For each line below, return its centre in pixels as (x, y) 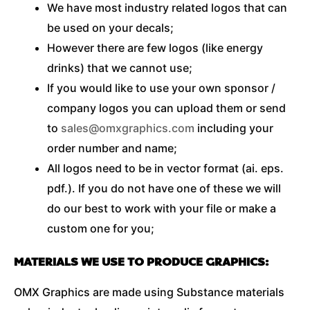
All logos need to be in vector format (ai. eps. (165, 168)
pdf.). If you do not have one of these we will (164, 188)
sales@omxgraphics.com (128, 128)
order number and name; (112, 148)
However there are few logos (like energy (155, 47)
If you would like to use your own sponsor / (161, 88)
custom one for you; (101, 228)
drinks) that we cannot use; (120, 67)
